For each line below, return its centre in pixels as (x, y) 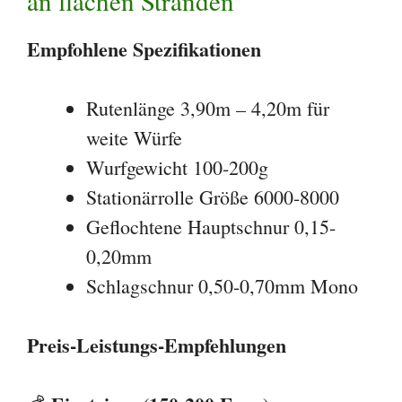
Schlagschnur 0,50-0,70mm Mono (222, 285)
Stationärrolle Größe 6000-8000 (213, 197)
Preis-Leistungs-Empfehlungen (157, 345)
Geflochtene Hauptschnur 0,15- (211, 226)
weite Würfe (134, 137)
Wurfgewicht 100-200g (177, 167)
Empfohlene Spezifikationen (144, 48)
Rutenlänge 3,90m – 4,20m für (208, 108)
